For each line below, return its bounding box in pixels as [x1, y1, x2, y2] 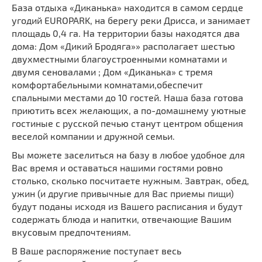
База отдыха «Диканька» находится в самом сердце [12, 1, 243, 13]
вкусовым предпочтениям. [12, 226, 131, 237]
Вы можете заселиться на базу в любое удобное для [12, 149, 245, 160]
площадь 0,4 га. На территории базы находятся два [12, 27, 240, 39]
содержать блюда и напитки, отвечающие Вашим [12, 213, 232, 225]
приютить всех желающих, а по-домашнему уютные [12, 104, 246, 116]
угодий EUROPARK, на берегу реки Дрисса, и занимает [12, 14, 250, 26]
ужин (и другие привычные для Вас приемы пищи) [12, 187, 234, 199]
